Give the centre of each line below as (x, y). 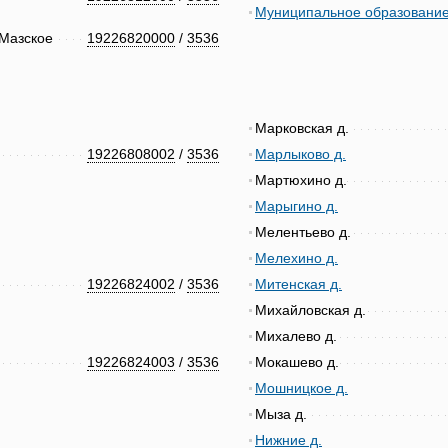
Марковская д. (302, 128)
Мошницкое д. (301, 388)
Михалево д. (296, 336)
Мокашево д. (297, 362)
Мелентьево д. (303, 232)
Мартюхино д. (301, 180)
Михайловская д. (310, 310)
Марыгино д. (296, 206)
